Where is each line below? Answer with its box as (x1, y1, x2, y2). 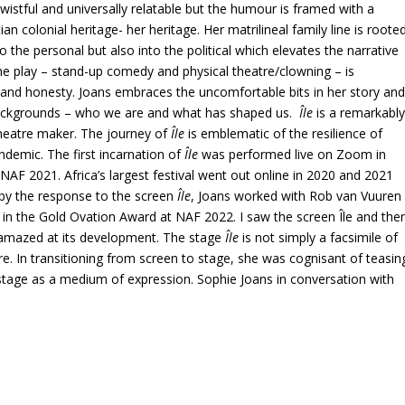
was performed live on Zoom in (202, 145, 387, 163)
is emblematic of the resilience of (188, 124, 383, 142)
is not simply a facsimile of (242, 228, 399, 246)
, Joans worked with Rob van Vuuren (191, 186, 402, 204)
